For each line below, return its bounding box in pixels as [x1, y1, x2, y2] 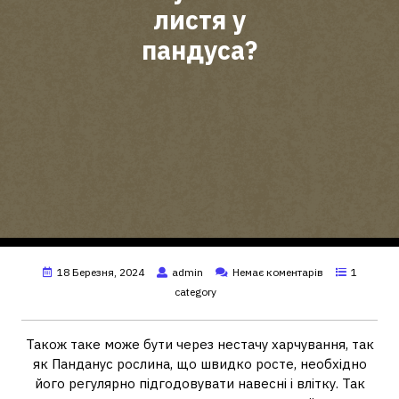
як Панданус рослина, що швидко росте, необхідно [32, 355, 367, 372]
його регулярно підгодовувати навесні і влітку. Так [34, 375, 365, 392]
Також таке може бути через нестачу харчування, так [25, 336, 374, 353]
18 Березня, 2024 [56, 265, 144, 279]
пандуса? [142, 34, 257, 67]
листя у [153, 4, 246, 37]
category [174, 285, 216, 298]
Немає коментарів [232, 265, 323, 279]
